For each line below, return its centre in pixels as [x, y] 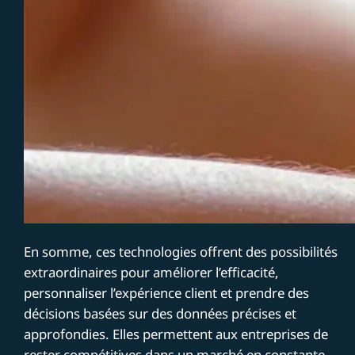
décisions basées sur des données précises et [160, 313]
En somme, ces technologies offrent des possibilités [181, 251]
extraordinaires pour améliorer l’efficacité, [152, 272]
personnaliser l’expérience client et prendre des [167, 292]
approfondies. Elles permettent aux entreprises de [176, 334]
